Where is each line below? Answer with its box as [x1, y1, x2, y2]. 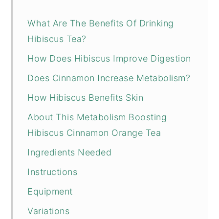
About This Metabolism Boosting [27, 111, 167, 122]
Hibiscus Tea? [27, 33, 87, 44]
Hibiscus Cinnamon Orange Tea [27, 127, 161, 138]
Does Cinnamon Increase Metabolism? [27, 72, 191, 83]
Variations [27, 205, 70, 216]
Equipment [27, 186, 73, 197]
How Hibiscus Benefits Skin [27, 92, 144, 103]
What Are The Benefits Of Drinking [27, 18, 174, 28]
